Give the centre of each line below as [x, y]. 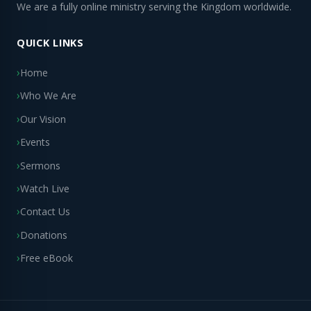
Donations [44, 235]
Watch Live [45, 188]
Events [35, 142]
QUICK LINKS [50, 43]
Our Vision [43, 119]
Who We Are [48, 96]
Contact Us [45, 212]
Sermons [40, 165]
